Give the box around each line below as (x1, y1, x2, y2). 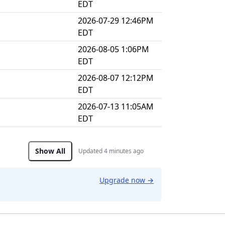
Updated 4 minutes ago (78, 147, 144, 155)
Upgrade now (99, 175, 147, 185)
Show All (35, 146, 65, 156)
